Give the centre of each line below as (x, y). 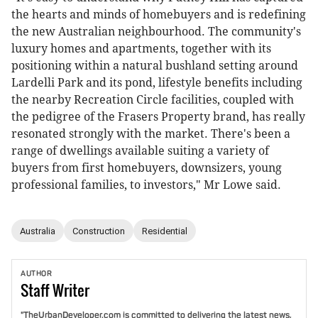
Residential (165, 231)
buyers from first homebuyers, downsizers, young (147, 168)
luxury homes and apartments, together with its (141, 49)
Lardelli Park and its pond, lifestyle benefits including (157, 83)
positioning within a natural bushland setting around (155, 66)
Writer (71, 290)
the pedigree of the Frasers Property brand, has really (158, 117)
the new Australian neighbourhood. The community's (156, 32)
